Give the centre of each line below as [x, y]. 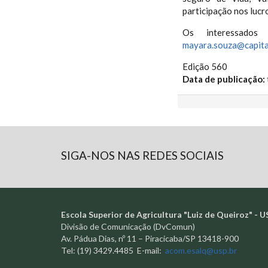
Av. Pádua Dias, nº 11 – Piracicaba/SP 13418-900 [150, 238]
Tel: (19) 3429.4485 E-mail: [113, 250]
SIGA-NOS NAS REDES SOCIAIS [142, 155]
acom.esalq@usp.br [201, 250]
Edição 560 [205, 66]
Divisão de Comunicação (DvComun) [128, 226]
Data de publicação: [224, 79]
